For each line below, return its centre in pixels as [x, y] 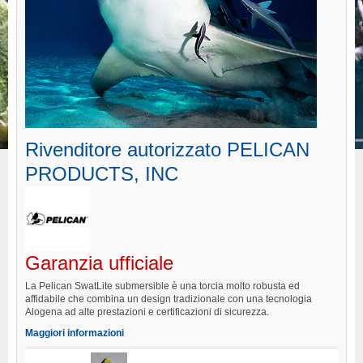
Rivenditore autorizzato [126, 149]
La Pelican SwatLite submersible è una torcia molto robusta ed [162, 286]
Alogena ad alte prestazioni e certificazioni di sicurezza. [147, 312]
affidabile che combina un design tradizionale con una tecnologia [169, 299]
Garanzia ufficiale [99, 263]
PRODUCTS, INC [102, 173]
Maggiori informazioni [75, 333]
